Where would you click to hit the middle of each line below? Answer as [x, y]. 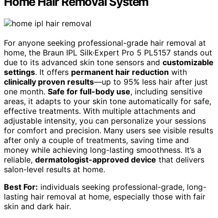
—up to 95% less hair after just [151, 82]
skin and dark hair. [37, 207]
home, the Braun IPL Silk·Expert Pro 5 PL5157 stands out [108, 53]
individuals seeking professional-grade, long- [122, 187]
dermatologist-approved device [96, 160]
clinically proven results [49, 82]
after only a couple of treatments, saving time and [96, 140]
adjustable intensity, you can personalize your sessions [105, 121]
